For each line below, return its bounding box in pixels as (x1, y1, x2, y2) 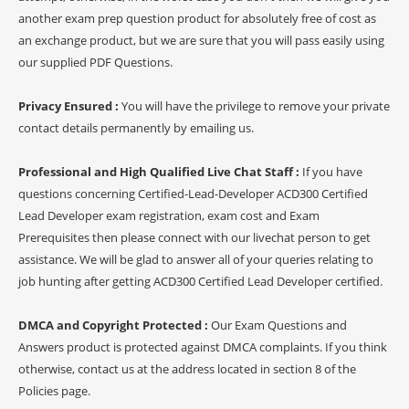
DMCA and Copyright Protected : (18, 316, 211, 333)
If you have (302, 163, 362, 180)
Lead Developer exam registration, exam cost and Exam (18, 206, 320, 224)
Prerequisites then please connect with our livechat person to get (18, 228, 371, 246)
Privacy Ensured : (18, 97, 121, 114)
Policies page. (18, 382, 90, 399)
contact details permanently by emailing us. (18, 119, 254, 136)
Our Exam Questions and (211, 316, 347, 333)
